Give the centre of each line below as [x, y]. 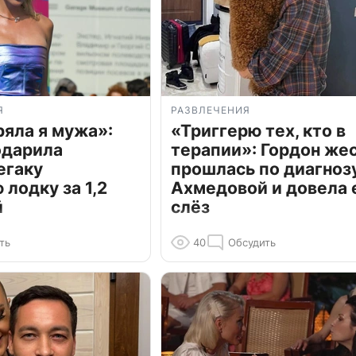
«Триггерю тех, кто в [258, 131]
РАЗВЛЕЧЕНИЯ [211, 110]
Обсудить [252, 243]
